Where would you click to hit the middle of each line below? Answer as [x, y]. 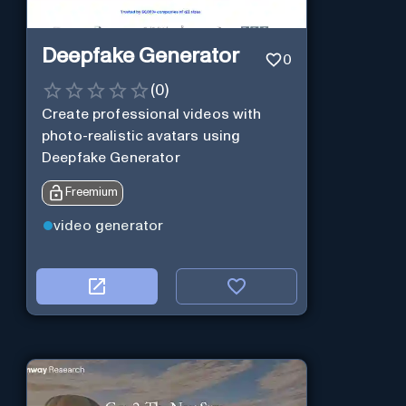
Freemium [91, 192]
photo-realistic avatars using [141, 136]
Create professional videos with [151, 115]
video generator [108, 226]
